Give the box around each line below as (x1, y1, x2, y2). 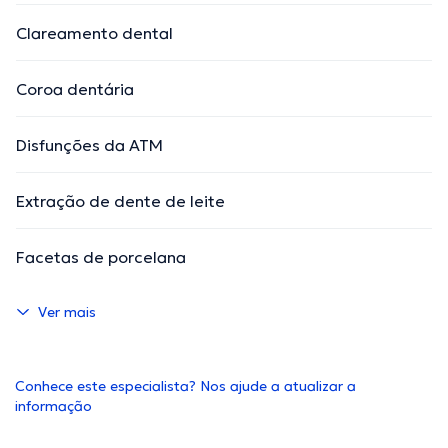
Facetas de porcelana (16, 247, 186, 268)
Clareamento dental (16, 23, 173, 44)
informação (15, 397, 92, 416)
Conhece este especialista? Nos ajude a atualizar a (15, 377, 356, 396)
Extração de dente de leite (16, 191, 225, 212)
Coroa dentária (16, 79, 134, 100)
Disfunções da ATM (16, 135, 163, 156)
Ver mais (38, 303, 96, 322)
